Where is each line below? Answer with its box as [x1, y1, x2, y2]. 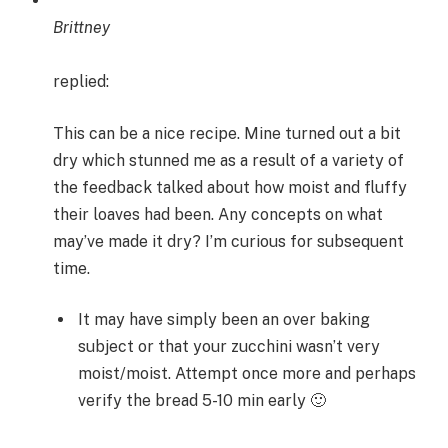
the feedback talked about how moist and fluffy [53, 177, 407, 197]
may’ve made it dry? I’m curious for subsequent [53, 231, 404, 251]
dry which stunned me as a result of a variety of [53, 150, 404, 170]
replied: [53, 72, 109, 92]
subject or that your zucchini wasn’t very [78, 337, 380, 357]
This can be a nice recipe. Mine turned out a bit [53, 123, 401, 143]
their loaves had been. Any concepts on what [53, 204, 383, 224]
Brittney [53, 18, 110, 38]
